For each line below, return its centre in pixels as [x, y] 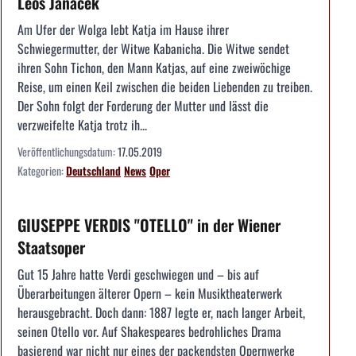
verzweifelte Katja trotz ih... [82, 125]
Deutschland [93, 171]
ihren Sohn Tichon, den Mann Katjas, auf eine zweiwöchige [154, 68]
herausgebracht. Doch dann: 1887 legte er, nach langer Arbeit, [161, 313]
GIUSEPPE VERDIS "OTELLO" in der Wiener [149, 225]
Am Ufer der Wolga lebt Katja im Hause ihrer [123, 30]
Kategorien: [42, 171]
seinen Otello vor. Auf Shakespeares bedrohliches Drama [149, 332]
